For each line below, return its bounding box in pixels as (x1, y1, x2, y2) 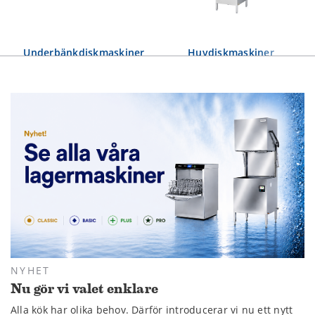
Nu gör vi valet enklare (11, 282, 158, 297)
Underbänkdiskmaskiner (23, 46, 145, 59)
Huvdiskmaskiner (188, 46, 274, 59)
